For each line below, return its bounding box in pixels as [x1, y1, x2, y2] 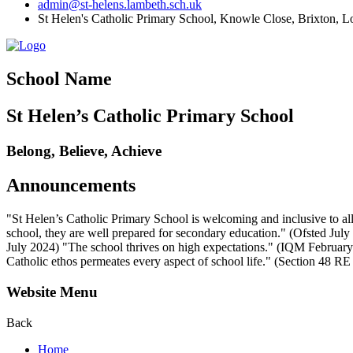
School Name [6, 68, 112, 89]
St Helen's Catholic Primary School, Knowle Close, [38, 11, 295, 25]
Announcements [6, 175, 136, 196]
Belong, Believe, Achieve [6, 142, 162, 159]
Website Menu [6, 284, 98, 301]
